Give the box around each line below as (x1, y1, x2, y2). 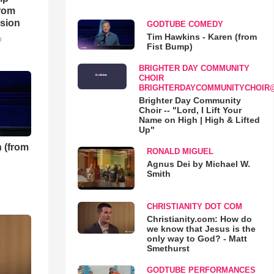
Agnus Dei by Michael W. (146, 159, 250, 169)
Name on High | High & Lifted (138, 115, 260, 125)
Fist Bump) (146, 42, 193, 51)
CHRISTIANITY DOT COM (146, 201, 242, 211)
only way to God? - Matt (146, 233, 247, 243)
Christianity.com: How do (146, 213, 252, 224)
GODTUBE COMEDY (146, 20, 223, 29)
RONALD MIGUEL (146, 147, 213, 156)
